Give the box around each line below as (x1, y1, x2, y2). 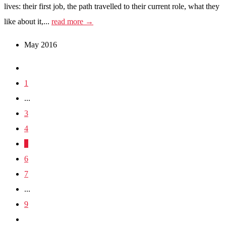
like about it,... (4, 17, 51, 26)
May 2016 (24, 40, 57, 49)
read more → (51, 17, 93, 26)
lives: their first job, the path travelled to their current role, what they (4, 2, 219, 11)
